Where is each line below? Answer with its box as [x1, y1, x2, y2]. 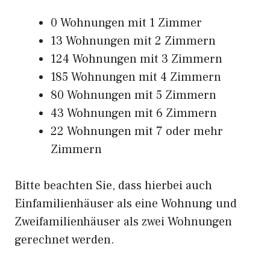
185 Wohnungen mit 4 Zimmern [51, 69, 221, 85]
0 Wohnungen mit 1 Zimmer [51, 15, 202, 31]
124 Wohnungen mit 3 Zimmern [51, 51, 222, 67]
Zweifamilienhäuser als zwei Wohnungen [14, 214, 232, 230]
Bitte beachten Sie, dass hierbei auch [14, 178, 212, 193]
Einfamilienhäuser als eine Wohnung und [14, 196, 237, 212]
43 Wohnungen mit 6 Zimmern [51, 105, 217, 121]
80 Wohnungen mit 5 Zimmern [51, 87, 216, 103]
